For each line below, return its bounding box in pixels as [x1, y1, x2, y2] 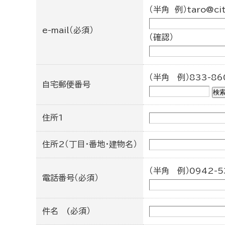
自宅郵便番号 [42, 80, 90, 88]
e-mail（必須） [42, 26, 93, 34]
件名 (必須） [42, 207, 90, 215]
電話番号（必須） [42, 174, 98, 182]
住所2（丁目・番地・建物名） [42, 140, 137, 148]
